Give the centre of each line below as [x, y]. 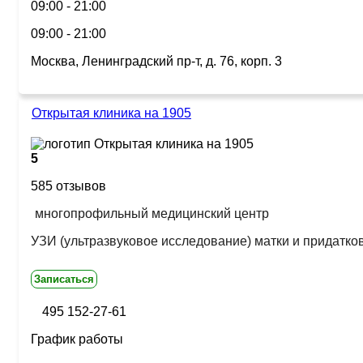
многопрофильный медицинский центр [152, 214]
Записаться [64, 279]
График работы [77, 339]
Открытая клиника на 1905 [111, 113]
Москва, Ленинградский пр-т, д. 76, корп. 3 [156, 61]
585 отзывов [68, 186]
